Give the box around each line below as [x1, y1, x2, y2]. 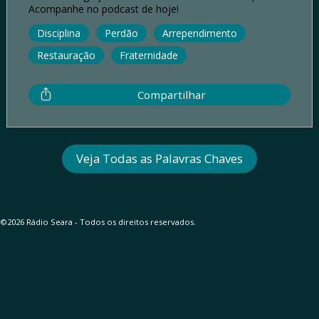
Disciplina [36, 26, 80, 40]
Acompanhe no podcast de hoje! [28, 1, 179, 16]
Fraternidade [119, 48, 178, 62]
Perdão [104, 26, 138, 40]
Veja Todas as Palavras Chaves [76, 150, 243, 167]
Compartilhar [137, 87, 206, 102]
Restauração [36, 48, 95, 62]
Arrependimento [162, 26, 237, 40]
